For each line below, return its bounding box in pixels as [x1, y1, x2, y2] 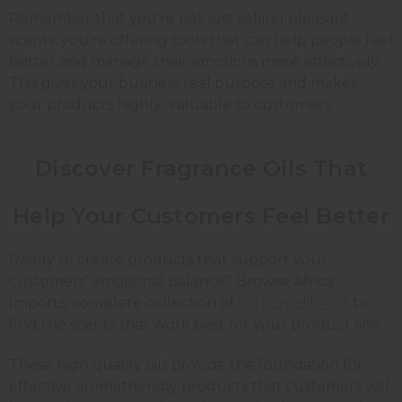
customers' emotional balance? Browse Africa [9, 272, 334, 290]
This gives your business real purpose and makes [9, 74, 357, 92]
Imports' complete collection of [9, 293, 238, 311]
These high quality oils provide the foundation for [9, 355, 363, 373]
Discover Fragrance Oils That [35, 154, 367, 181]
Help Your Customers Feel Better [13, 202, 389, 229]
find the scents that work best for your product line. [9, 315, 383, 333]
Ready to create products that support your [9, 250, 328, 268]
